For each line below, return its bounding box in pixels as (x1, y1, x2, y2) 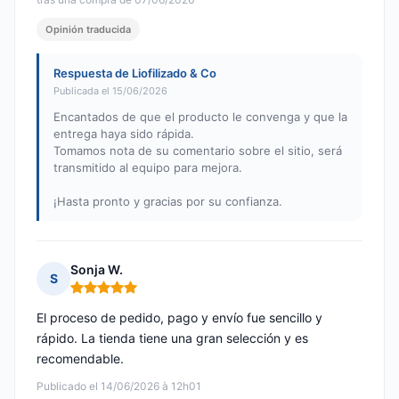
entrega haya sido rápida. (53, 126, 194, 142)
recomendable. (37, 351, 124, 367)
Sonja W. (70, 262, 123, 278)
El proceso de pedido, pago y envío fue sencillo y (37, 310, 322, 326)
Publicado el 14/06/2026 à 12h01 (37, 379, 201, 394)
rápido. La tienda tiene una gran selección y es (37, 330, 308, 346)
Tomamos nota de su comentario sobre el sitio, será (53, 143, 342, 159)
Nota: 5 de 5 (69, 286, 145, 304)
